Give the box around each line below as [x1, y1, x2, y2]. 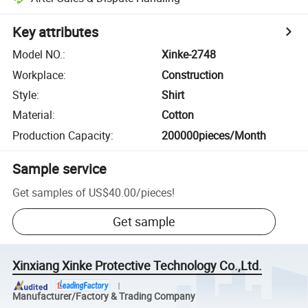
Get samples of [12, 184, 87, 200]
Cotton [162, 107, 195, 123]
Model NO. [12, 47, 63, 63]
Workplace [12, 67, 64, 82]
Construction [162, 67, 224, 82]
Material [12, 107, 53, 123]
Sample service [12, 159, 107, 178]
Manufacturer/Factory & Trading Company [12, 289, 196, 302]
